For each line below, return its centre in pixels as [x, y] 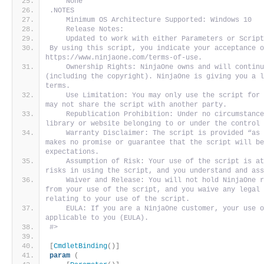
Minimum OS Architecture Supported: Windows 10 [151, 20]
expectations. [75, 152]
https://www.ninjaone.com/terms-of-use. [124, 57]
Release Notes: [87, 29]
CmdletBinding [81, 246]
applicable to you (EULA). [97, 218]
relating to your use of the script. [120, 199]
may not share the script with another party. [138, 105]
